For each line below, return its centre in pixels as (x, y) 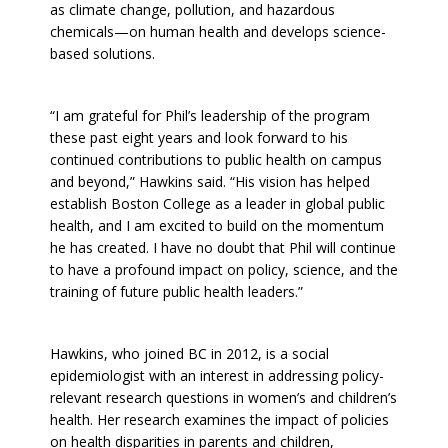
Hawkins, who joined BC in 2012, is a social (189, 353)
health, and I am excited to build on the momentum (217, 225)
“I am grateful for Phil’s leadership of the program (210, 115)
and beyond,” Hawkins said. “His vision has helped (210, 181)
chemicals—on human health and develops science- (218, 31)
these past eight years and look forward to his (199, 137)
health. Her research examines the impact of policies (219, 419)
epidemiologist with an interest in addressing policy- (217, 375)
